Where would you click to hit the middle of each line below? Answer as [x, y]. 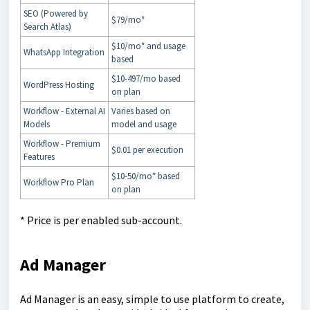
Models [37, 125]
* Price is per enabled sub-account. [101, 220]
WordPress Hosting [59, 85]
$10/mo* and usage [148, 46]
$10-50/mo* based [146, 176]
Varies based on [141, 111]
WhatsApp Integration [64, 53]
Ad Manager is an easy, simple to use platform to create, [152, 299]
